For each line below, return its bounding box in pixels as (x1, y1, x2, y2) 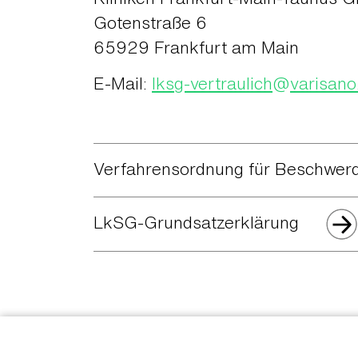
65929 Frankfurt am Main (93, 39, 299, 57)
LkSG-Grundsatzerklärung (93, 213, 299, 231)
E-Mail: (93, 75, 152, 93)
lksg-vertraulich (152, 75, 272, 93)
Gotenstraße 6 (93, 14, 207, 32)
